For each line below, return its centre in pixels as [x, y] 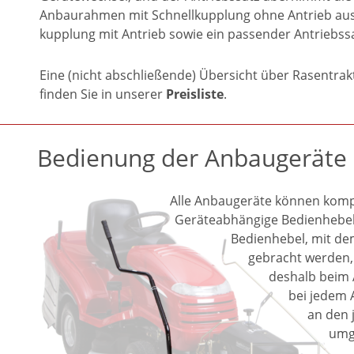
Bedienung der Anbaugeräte [192, 157]
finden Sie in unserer [103, 94]
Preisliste [195, 94]
